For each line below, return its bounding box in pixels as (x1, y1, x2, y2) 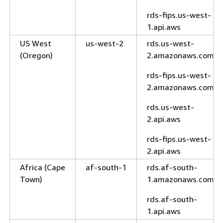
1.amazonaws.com (147, 174, 214, 184)
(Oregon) (20, 50, 53, 60)
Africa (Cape (20, 162, 65, 172)
